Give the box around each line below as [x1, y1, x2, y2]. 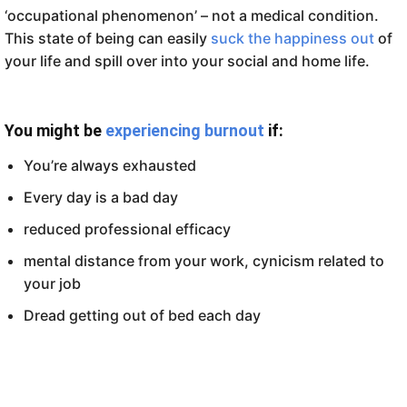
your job [24, 274, 81, 293]
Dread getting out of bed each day [24, 306, 261, 325]
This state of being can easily [5, 29, 211, 48]
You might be [5, 121, 105, 141]
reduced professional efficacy [24, 220, 231, 239]
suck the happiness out [211, 29, 374, 48]
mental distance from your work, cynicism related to [24, 252, 384, 271]
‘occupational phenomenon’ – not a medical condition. [5, 6, 379, 25]
